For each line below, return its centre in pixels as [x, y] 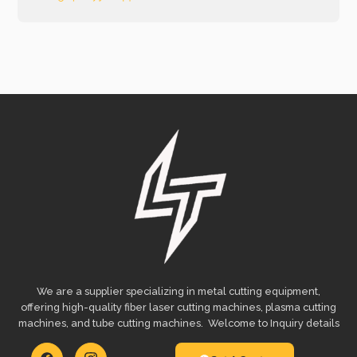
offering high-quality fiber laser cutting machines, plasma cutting [178, 307]
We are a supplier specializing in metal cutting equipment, [178, 291]
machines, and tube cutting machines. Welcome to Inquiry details [178, 323]
